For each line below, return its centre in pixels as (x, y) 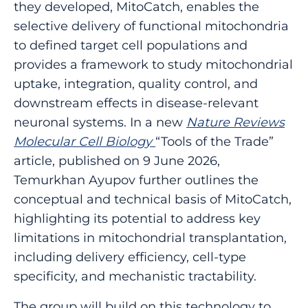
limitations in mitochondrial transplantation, (150, 237)
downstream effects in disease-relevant (136, 102)
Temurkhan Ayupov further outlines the (136, 179)
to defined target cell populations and (131, 44)
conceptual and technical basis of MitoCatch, (153, 198)
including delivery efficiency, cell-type (130, 256)
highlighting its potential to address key (137, 218)
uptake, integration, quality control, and (136, 83)
